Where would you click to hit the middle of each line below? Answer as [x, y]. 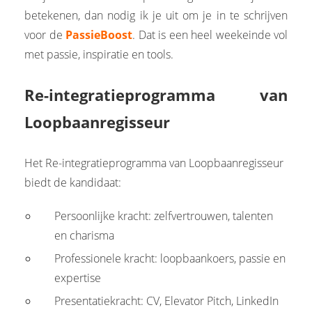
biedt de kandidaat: [73, 182]
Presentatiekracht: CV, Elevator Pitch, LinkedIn [167, 301]
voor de [45, 34]
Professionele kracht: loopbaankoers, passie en [170, 258]
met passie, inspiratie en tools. [99, 54]
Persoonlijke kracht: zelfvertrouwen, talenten [164, 216]
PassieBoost [99, 34]
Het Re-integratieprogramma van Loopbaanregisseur [154, 163]
